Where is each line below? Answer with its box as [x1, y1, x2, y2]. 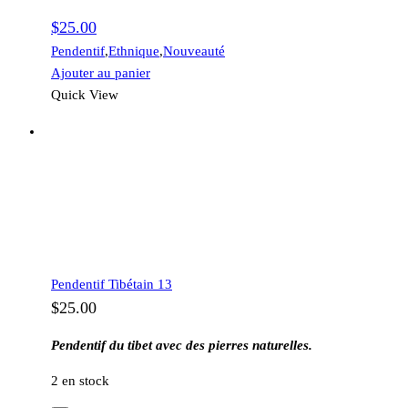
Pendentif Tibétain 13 [51, 276, 172, 291]
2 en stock [51, 372, 109, 388]
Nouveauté [163, 43, 225, 58]
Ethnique [108, 43, 159, 58]
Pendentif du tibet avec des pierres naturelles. [51, 337, 312, 352]
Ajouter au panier [51, 65, 150, 80]
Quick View [51, 87, 118, 102]
